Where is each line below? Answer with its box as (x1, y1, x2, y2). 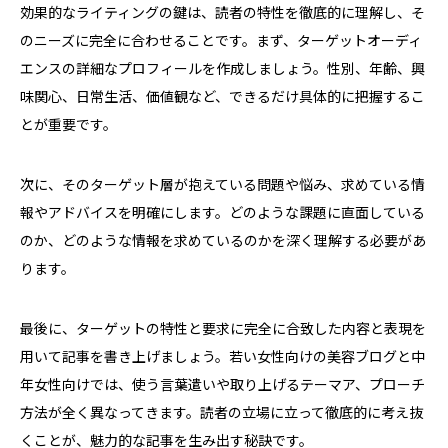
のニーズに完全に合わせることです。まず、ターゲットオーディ (20, 30, 422, 51)
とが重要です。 (20, 114, 117, 135)
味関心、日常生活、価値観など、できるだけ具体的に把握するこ (20, 86, 425, 107)
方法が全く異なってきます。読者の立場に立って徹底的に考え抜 (20, 402, 423, 423)
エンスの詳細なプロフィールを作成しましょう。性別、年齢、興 (20, 58, 425, 79)
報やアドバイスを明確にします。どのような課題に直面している (20, 202, 425, 223)
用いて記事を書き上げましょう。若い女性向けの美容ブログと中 (20, 346, 425, 367)
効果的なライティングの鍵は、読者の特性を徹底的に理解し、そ (20, 2, 425, 23)
